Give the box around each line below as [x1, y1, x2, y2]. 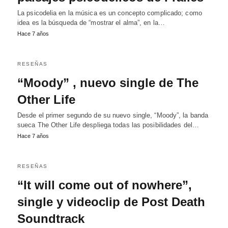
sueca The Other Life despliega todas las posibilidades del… [17, 121, 199, 129]
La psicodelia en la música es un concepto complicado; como [17, 9, 202, 17]
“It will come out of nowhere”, [17, 178, 192, 192]
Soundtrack [17, 212, 84, 225]
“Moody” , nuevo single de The [17, 76, 198, 90]
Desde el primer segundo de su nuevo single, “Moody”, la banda [17, 111, 209, 119]
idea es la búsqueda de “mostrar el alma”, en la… [17, 19, 165, 26]
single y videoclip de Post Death [17, 195, 205, 209]
